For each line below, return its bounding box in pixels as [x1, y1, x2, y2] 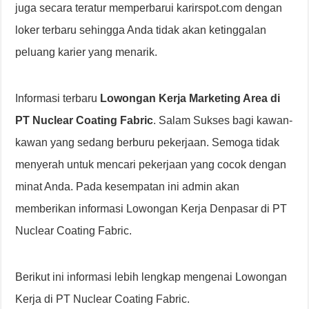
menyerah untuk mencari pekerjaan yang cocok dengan [15, 159, 287, 171]
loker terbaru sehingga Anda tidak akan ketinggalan [15, 24, 267, 37]
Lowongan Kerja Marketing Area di [100, 92, 281, 105]
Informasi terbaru [15, 92, 101, 105]
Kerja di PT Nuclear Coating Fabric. [15, 293, 190, 306]
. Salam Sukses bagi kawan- [153, 114, 293, 127]
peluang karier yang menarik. [15, 46, 158, 59]
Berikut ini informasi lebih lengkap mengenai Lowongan [15, 271, 288, 283]
